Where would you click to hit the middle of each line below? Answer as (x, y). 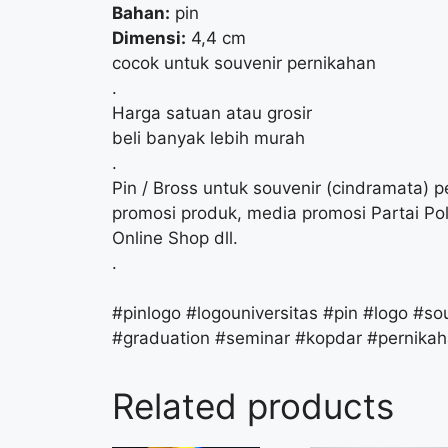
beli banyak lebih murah (208, 137)
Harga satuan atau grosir (212, 112)
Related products (253, 406)
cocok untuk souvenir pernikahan (244, 62)
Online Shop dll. (175, 237)
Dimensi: (149, 37)
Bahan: (141, 12)
